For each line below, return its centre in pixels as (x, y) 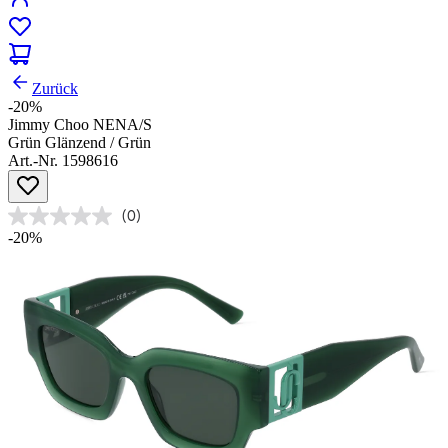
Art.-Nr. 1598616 (63, 161)
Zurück (55, 89)
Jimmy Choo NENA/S (80, 125)
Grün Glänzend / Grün (79, 143)
